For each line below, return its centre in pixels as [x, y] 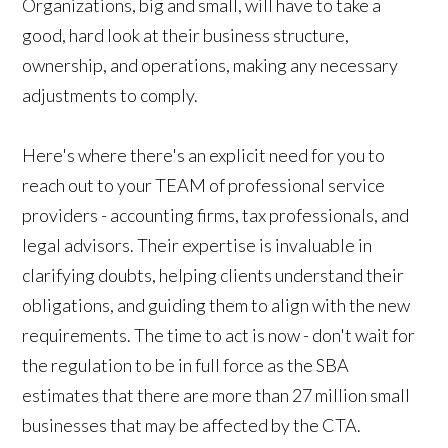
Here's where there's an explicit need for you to [204, 154]
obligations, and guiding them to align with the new [216, 304]
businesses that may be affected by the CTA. [192, 424]
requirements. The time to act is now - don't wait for [219, 334]
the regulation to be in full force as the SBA [186, 364]
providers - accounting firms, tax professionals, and [216, 214]
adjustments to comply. [110, 94]
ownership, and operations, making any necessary [210, 64]
